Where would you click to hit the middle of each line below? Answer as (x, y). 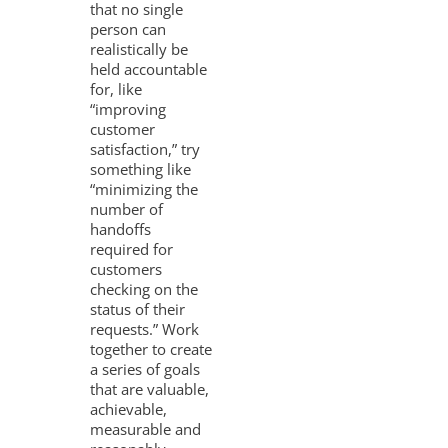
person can (128, 28)
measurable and (146, 428)
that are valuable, (150, 388)
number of (127, 208)
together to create (151, 348)
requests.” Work (145, 328)
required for (132, 248)
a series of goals (145, 368)
